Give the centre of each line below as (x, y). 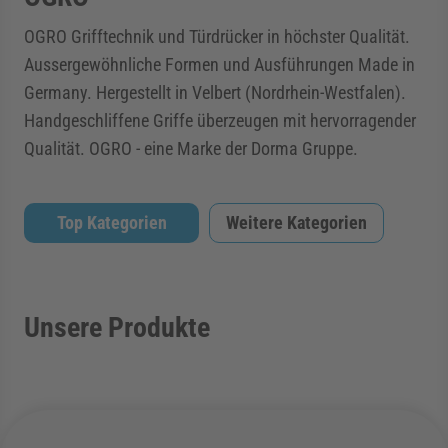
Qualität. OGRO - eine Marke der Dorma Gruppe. (191, 148)
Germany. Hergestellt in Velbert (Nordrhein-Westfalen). (215, 92)
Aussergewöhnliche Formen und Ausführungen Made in (219, 64)
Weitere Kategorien (296, 222)
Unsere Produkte (117, 327)
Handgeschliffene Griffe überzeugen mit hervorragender (220, 120)
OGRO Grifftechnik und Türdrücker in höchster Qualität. (217, 36)
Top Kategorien (111, 222)
